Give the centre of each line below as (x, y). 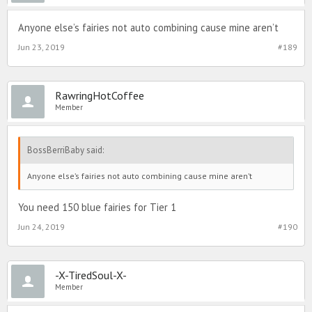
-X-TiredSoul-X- (91, 275)
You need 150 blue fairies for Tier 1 (97, 207)
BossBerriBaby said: (65, 150)
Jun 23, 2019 (41, 47)
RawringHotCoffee (100, 96)
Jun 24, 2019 (41, 226)
